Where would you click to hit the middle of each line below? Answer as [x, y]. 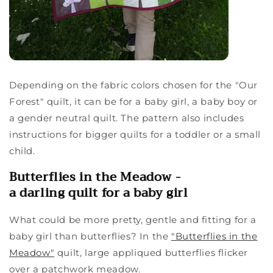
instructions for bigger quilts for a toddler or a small [135, 135]
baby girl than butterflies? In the [89, 236]
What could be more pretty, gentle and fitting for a [133, 219]
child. [24, 151]
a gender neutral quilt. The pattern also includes [127, 118]
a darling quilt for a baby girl [99, 193]
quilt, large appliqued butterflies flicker [153, 252]
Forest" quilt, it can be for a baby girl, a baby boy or [134, 102]
